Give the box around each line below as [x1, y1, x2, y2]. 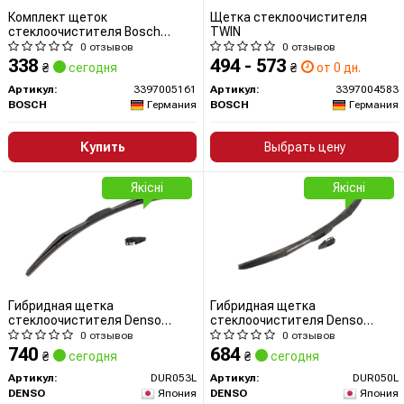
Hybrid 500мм [210, 327, 288, 342]
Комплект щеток [8, 10, 107, 24]
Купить [79, 140, 125, 154]
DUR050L [353, 372, 399, 384]
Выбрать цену [263, 140, 345, 154]
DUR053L [151, 372, 197, 384]
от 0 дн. [314, 60, 361, 75]
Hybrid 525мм [8, 327, 86, 342]
